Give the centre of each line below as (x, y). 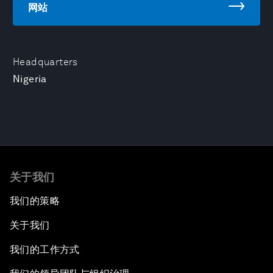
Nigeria (30, 79)
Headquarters (45, 62)
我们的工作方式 (45, 250)
